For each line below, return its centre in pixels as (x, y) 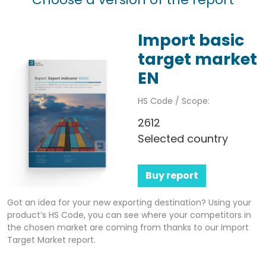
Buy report (172, 176)
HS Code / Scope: (174, 101)
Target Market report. (51, 240)
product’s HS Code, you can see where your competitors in (129, 215)
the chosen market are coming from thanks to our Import (128, 228)
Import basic (191, 40)
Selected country (183, 138)
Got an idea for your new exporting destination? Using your (129, 203)
